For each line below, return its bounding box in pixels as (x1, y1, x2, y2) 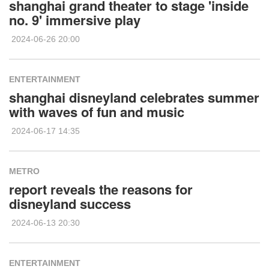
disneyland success (9, 194, 131, 213)
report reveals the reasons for (9, 180, 193, 199)
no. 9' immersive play (9, 10, 141, 29)
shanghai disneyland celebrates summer (9, 88, 259, 107)
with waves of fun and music (9, 102, 184, 121)
